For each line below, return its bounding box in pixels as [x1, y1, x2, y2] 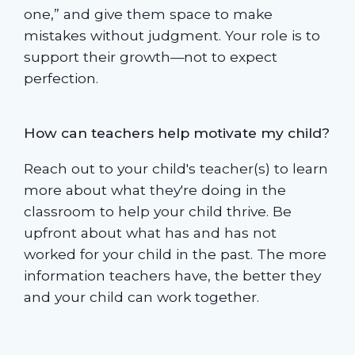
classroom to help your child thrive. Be [23, 202, 292, 219]
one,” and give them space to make [23, 5, 273, 22]
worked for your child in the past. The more [23, 245, 326, 262]
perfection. [23, 69, 98, 86]
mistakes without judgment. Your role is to [23, 26, 320, 44]
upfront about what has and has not [23, 223, 277, 241]
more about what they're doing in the [23, 181, 286, 198]
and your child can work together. [23, 288, 259, 305]
